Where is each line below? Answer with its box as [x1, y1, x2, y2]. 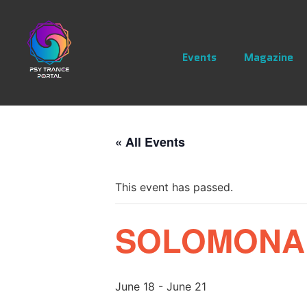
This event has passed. [115, 180, 233, 194]
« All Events [115, 133, 185, 151]
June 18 [115, 280, 155, 293]
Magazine [243, 49, 293, 65]
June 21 [167, 280, 206, 293]
